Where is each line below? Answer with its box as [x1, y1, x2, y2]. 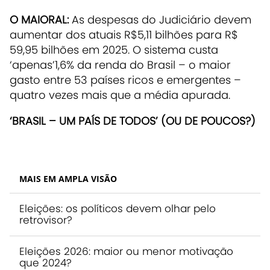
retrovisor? [19, 212, 72, 227]
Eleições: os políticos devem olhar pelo [19, 201, 216, 216]
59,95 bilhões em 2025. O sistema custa [10, 42, 218, 57]
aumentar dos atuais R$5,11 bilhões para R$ [10, 27, 238, 42]
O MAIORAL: [10, 11, 69, 27]
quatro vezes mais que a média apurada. [10, 87, 233, 102]
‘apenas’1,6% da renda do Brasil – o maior [10, 57, 231, 72]
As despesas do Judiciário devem [69, 11, 251, 27]
